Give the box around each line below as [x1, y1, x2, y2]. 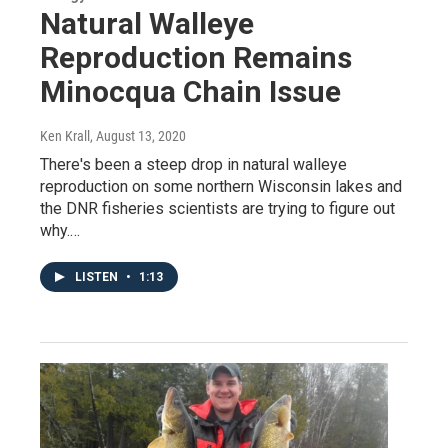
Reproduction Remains [40, 40, 352, 76]
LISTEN [75, 270, 121, 285]
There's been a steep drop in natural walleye [40, 155, 347, 175]
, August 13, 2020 [90, 128, 186, 145]
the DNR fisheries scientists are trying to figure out [40, 199, 395, 219]
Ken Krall [40, 128, 90, 145]
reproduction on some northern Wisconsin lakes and [40, 177, 402, 197]
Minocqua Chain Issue [40, 74, 341, 110]
